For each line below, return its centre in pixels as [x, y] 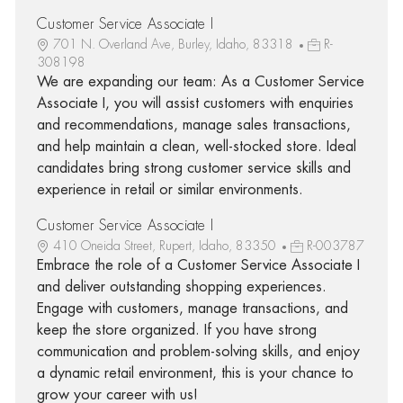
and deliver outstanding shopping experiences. [181, 287]
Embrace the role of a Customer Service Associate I [198, 265]
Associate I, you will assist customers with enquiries [195, 103]
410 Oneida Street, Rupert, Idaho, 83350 [166, 245]
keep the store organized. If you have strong [176, 330]
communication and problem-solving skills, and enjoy [198, 351]
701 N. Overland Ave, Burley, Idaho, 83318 [175, 44]
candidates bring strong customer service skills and [193, 168]
